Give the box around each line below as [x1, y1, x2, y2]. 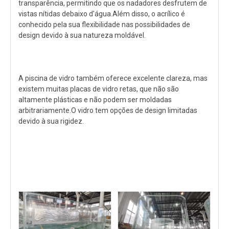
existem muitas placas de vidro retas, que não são [18, 84, 179, 93]
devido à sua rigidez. [18, 117, 84, 125]
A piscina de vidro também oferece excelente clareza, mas [18, 74, 208, 82]
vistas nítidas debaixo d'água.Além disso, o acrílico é [18, 9, 185, 18]
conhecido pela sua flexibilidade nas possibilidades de [18, 20, 190, 29]
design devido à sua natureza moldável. [18, 31, 146, 39]
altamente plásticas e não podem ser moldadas [18, 95, 172, 104]
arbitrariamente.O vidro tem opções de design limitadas [18, 106, 197, 114]
